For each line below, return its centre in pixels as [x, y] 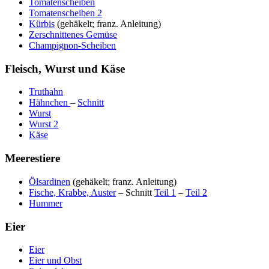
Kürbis [42, 24]
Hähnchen [50, 103]
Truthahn [46, 92]
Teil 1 [165, 192]
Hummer [46, 203]
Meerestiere [32, 159]
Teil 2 [196, 192]
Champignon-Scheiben [72, 45]
